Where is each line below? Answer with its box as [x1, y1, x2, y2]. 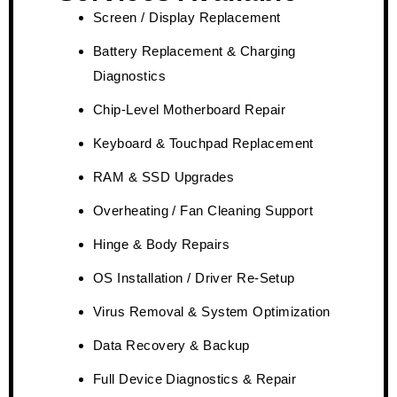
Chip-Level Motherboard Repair [93, 101, 286, 117]
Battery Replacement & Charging [93, 43, 296, 58]
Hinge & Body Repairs [93, 236, 230, 252]
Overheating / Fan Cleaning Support [93, 202, 314, 218]
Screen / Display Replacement [93, 9, 281, 25]
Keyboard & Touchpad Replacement [93, 135, 314, 151]
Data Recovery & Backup [93, 337, 250, 353]
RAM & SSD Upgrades [93, 168, 235, 184]
